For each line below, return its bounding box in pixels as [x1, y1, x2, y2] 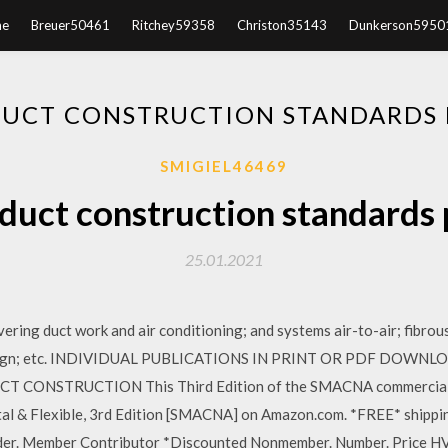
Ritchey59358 [131, 17, 215, 33]
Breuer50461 [30, 17, 110, 33]
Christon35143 [236, 17, 327, 33]
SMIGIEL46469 [160, 157, 288, 175]
